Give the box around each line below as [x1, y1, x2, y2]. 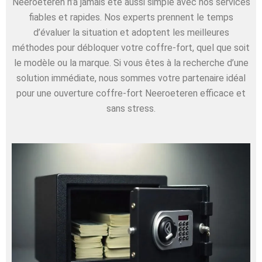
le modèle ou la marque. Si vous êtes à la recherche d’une [13, 57, 249, 69]
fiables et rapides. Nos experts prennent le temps [29, 12, 233, 23]
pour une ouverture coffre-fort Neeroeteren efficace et [16, 88, 246, 99]
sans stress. [106, 103, 156, 115]
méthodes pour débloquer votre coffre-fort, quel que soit [12, 42, 250, 54]
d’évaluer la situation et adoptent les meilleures [33, 27, 229, 39]
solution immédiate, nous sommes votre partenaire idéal [16, 73, 246, 84]
